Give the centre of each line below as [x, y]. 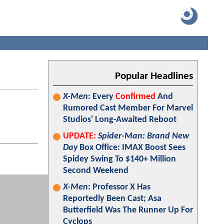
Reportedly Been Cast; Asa [112, 199]
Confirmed [135, 97]
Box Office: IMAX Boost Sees [131, 148]
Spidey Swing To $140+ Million [119, 159]
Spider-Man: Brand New [143, 136]
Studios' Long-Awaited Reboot [120, 120]
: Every [102, 97]
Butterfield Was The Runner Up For [128, 210]
